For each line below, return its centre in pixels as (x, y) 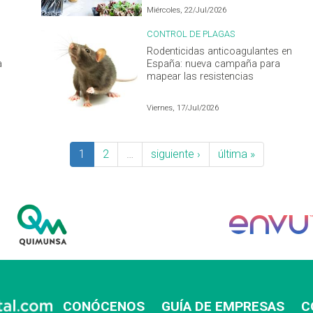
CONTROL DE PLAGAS (191, 34)
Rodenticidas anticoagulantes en (220, 51)
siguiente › (176, 154)
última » (236, 154)
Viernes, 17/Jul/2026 (183, 108)
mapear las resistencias (201, 76)
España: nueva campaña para (214, 64)
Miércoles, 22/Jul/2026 (187, 10)
